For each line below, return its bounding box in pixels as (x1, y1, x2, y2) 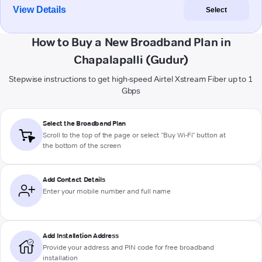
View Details (13, 5, 67, 15)
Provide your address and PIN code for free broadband (43, 243, 215, 252)
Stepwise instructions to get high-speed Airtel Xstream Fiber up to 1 (8, 74, 254, 85)
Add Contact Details (43, 175, 105, 184)
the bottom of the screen (43, 141, 122, 150)
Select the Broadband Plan (43, 119, 126, 128)
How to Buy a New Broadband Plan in (31, 35, 231, 50)
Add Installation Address (43, 231, 119, 240)
